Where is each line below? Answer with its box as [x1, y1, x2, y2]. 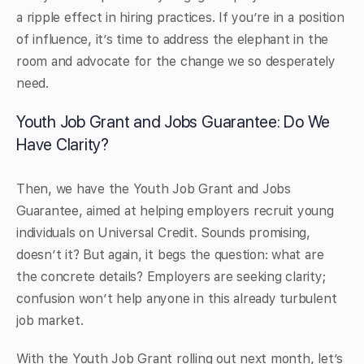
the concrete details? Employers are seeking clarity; [16, 269, 326, 285]
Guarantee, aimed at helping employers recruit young [16, 203, 334, 219]
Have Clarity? [16, 135, 109, 155]
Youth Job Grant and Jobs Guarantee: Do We [16, 112, 331, 132]
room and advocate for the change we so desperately [16, 54, 336, 70]
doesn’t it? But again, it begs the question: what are [16, 247, 324, 263]
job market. [16, 313, 84, 329]
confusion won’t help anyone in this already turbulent [16, 291, 337, 307]
